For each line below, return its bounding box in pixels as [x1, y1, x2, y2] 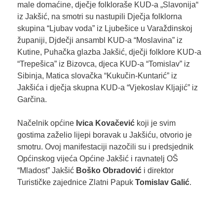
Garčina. [17, 95, 47, 104]
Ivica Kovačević [74, 118, 135, 127]
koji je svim [134, 118, 176, 127]
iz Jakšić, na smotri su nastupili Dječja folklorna [17, 12, 182, 21]
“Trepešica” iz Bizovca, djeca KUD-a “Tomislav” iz [17, 59, 190, 68]
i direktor [143, 166, 174, 175]
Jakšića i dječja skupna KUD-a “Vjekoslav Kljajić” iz [17, 83, 198, 92]
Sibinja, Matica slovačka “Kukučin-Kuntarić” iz [17, 71, 177, 80]
